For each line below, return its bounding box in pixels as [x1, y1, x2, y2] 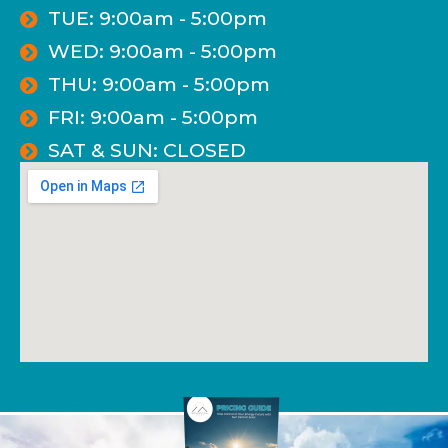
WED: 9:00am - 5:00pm [47, 39, 277, 64]
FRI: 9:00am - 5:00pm [47, 105, 258, 130]
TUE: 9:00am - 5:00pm [47, 6, 267, 31]
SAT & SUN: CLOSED [47, 138, 246, 163]
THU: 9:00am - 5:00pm [47, 72, 270, 97]
